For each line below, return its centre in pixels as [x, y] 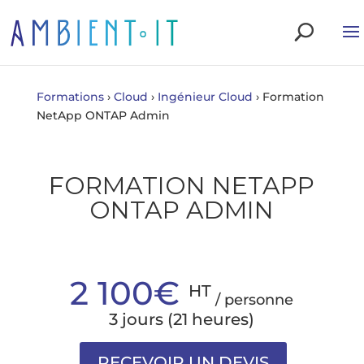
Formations [70, 97]
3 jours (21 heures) [182, 319]
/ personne [255, 300]
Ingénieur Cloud [205, 97]
